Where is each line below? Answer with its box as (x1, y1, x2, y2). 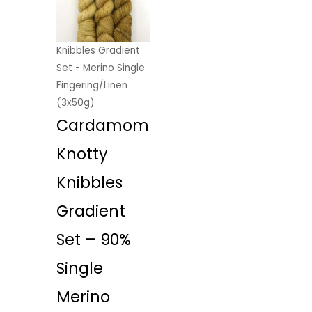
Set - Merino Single (56, 61, 146, 75)
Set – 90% (56, 229, 132, 251)
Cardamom (56, 115, 150, 136)
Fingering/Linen (56, 79, 128, 92)
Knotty (56, 143, 109, 165)
